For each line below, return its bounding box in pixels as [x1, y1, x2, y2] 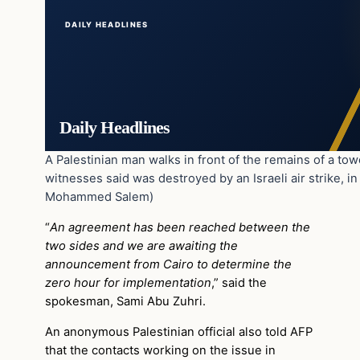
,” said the [211, 276, 267, 291]
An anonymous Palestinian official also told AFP [45, 324, 313, 339]
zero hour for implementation [45, 276, 211, 291]
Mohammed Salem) [45, 190, 153, 205]
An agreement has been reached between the [50, 220, 310, 235]
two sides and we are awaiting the [45, 239, 238, 254]
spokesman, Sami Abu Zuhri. [45, 294, 206, 309]
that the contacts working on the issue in [45, 342, 276, 358]
